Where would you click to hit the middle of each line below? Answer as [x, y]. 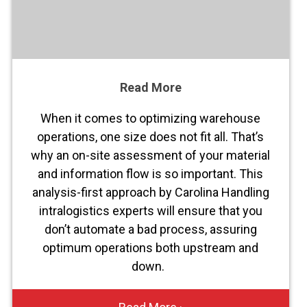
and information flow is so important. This [151, 173]
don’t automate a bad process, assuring [150, 229]
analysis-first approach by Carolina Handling [150, 192]
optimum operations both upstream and [151, 247]
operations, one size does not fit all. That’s [151, 136]
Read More [150, 87]
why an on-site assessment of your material [151, 155]
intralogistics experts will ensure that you [150, 210]
